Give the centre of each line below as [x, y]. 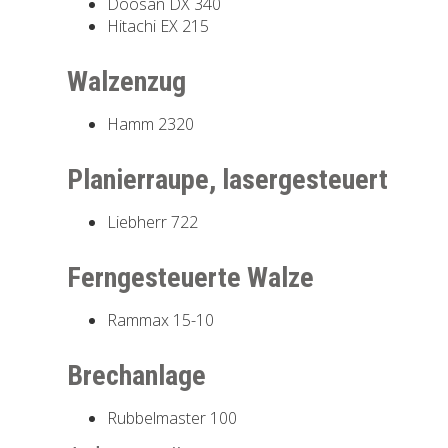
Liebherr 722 [153, 221]
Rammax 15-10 [161, 319]
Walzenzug [127, 81]
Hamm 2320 [151, 123]
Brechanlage [137, 375]
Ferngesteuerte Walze [191, 277]
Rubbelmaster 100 [172, 417]
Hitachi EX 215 [158, 25]
